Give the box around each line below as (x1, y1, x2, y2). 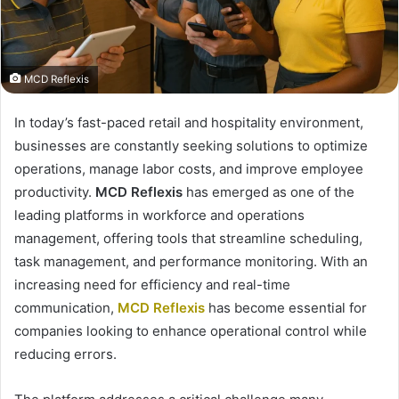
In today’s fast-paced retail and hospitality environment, (14, 114, 363, 132)
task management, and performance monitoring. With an (14, 253, 368, 271)
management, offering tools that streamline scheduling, (14, 230, 362, 248)
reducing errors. (14, 346, 117, 363)
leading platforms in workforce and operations (14, 207, 305, 224)
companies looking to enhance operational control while (14, 322, 367, 340)
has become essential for (205, 299, 367, 317)
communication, (14, 299, 118, 317)
